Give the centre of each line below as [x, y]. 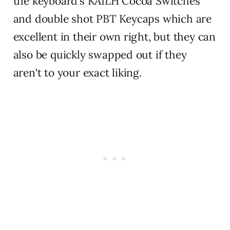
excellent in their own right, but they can [114, 36]
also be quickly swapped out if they [100, 54]
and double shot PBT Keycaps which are [112, 18]
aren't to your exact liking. [77, 72]
